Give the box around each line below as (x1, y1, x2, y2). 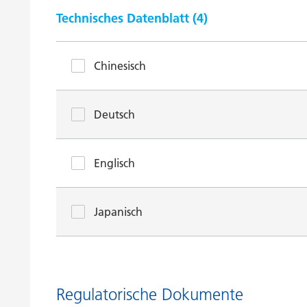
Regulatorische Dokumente (56, 284, 243, 304)
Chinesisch (94, 59, 146, 73)
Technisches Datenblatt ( (56, 10, 197, 26)
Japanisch (94, 205, 143, 219)
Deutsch (94, 108, 135, 121)
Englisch (94, 156, 135, 170)
